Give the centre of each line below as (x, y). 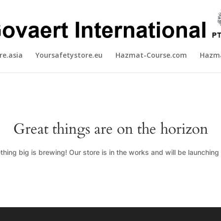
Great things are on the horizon (110, 129)
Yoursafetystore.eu (69, 55)
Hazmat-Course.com (151, 55)
